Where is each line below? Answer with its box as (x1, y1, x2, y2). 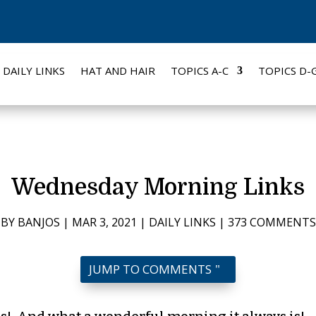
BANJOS (17, 214, 60, 231)
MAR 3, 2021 (71, 214, 137, 231)
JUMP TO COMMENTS (88, 261, 212, 278)
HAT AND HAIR (80, 63, 156, 78)
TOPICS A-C (171, 63, 229, 78)
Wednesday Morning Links (11, 174, 305, 201)
